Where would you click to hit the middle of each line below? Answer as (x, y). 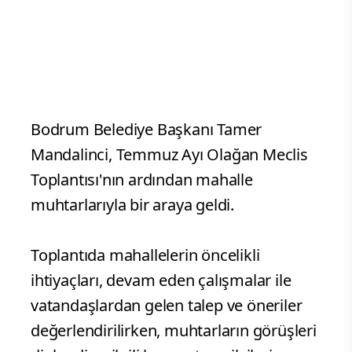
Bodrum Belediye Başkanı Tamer (147, 129)
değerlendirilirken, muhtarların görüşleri (174, 330)
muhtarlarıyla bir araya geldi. (133, 204)
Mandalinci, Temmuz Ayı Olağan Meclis (169, 154)
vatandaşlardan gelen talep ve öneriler (167, 305)
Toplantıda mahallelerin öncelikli (145, 255)
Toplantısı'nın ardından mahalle (142, 179)
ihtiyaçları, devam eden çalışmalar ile (161, 280)
